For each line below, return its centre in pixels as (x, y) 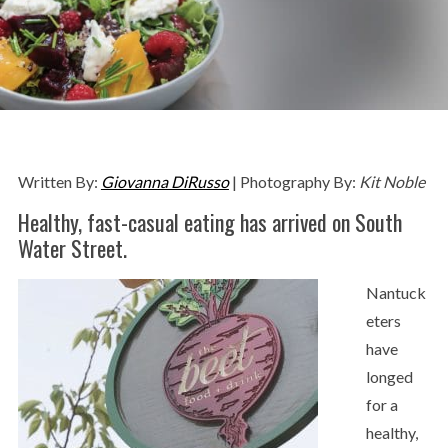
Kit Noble (391, 181)
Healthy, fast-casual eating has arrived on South (209, 221)
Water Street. (72, 247)
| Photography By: (293, 181)
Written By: (59, 181)
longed (389, 376)
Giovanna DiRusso (164, 181)
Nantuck (395, 292)
